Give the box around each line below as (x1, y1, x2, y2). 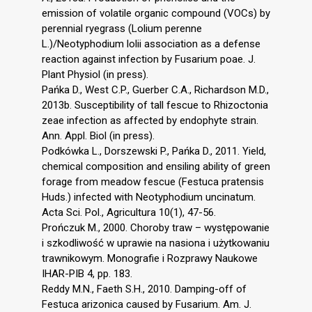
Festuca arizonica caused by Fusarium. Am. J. (42, 297, 251, 311)
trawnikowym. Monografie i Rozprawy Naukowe (42, 251, 258, 265)
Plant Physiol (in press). (42, 68, 148, 81)
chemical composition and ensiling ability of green (42, 159, 270, 173)
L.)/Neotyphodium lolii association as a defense (42, 37, 260, 50)
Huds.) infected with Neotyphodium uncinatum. (42, 190, 256, 203)
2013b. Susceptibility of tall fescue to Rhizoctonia (42, 98, 268, 111)
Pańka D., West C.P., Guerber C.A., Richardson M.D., (42, 83, 269, 96)
